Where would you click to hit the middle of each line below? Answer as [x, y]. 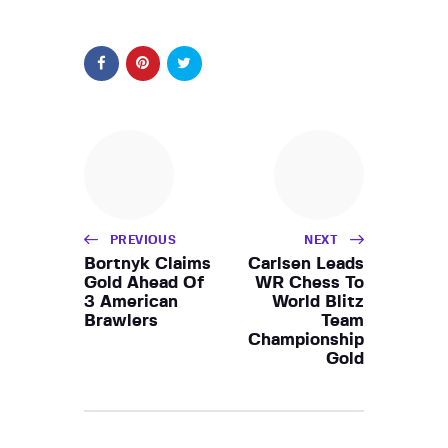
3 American [131, 301]
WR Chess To [309, 282]
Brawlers [121, 320]
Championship [306, 339]
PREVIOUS [143, 239]
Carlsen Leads [306, 263]
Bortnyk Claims [147, 263]
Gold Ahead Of [144, 282]
